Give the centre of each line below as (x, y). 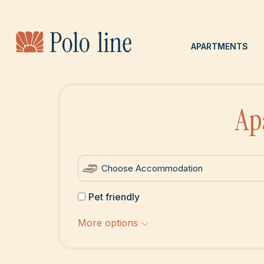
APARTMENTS (220, 46)
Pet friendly (114, 197)
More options (108, 222)
